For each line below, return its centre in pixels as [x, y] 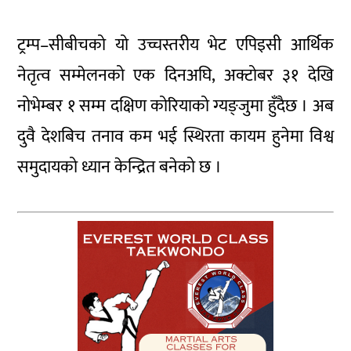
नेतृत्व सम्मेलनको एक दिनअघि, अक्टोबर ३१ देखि [175, 75]
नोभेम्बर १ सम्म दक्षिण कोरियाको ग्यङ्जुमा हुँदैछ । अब [175, 106]
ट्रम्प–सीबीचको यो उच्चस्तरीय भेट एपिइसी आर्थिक [175, 45]
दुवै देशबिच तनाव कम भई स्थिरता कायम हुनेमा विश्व [175, 136]
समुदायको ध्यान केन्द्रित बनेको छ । [120, 167]
